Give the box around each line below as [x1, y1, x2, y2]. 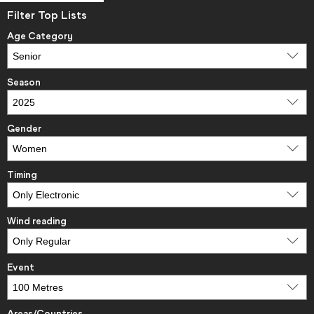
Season [7, 76, 41, 89]
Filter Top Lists [7, 8, 87, 22]
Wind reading [7, 215, 67, 228]
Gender [7, 123, 41, 135]
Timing [7, 169, 37, 182]
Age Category [7, 30, 73, 43]
